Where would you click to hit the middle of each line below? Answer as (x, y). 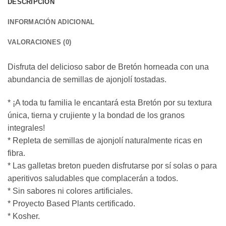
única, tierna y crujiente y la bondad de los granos (96, 115)
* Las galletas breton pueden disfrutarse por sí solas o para (112, 165)
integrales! (26, 128)
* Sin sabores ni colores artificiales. (70, 191)
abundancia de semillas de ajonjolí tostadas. (87, 79)
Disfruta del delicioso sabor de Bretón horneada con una (108, 67)
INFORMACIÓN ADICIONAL (51, 22)
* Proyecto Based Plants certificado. (71, 203)
